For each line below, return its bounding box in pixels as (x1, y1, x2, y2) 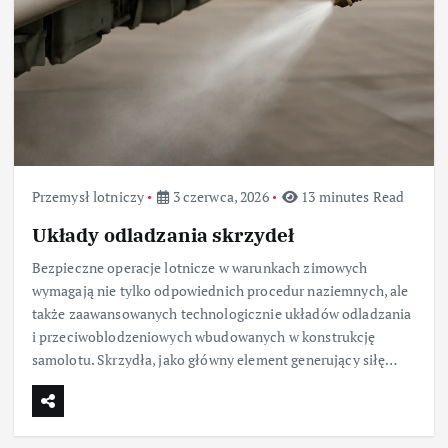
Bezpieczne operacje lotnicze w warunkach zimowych (31, 257, 368, 277)
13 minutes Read (298, 187, 405, 207)
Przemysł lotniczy (31, 187, 145, 207)
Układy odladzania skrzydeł (31, 221, 295, 247)
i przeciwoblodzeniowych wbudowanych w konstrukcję (31, 326, 376, 346)
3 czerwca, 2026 (169, 187, 269, 207)
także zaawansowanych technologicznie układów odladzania (31, 303, 412, 323)
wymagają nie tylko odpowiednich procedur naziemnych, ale (31, 280, 409, 300)
